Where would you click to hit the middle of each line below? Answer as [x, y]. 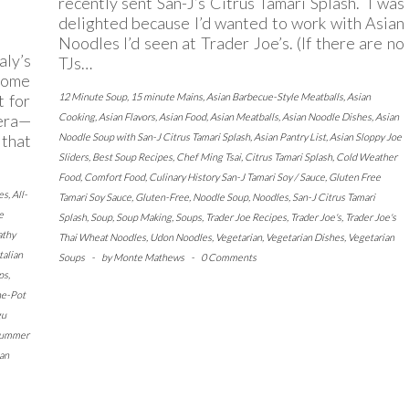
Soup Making [143, 217]
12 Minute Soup [92, 97]
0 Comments [228, 257]
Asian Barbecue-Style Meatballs [274, 97]
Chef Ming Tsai [208, 157]
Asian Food [182, 117]
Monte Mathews [148, 257]
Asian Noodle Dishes [326, 117]
